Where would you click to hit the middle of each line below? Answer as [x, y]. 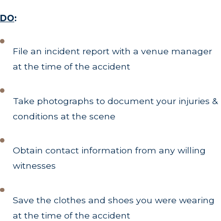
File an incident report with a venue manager [113, 51]
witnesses [35, 166]
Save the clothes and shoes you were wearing [114, 200]
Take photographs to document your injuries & [115, 101]
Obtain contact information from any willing [110, 150]
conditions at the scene [64, 116]
